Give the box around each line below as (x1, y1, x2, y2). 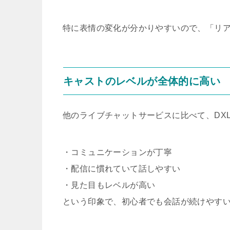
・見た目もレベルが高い (63, 181, 156, 189)
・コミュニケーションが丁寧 (63, 148, 172, 157)
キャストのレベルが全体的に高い (63, 75, 220, 87)
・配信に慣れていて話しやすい (63, 164, 181, 173)
